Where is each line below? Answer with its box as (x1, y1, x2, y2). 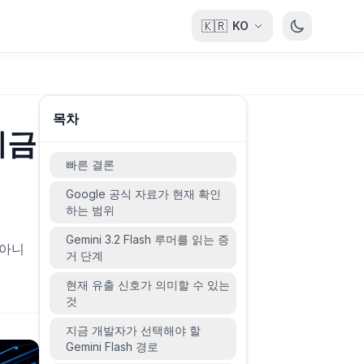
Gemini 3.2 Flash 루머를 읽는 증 (66, 232, 229, 246)
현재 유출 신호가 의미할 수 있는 (66, 278, 230, 292)
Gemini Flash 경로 (66, 340, 158, 353)
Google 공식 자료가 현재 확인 (66, 187, 221, 201)
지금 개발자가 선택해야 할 (66, 323, 201, 337)
